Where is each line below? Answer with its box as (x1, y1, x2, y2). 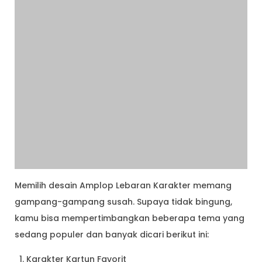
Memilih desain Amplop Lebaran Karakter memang (15, 179, 232, 191)
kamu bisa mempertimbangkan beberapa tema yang (15, 212, 244, 224)
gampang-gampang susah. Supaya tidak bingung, (15, 195, 232, 208)
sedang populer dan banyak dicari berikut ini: (15, 228, 209, 240)
